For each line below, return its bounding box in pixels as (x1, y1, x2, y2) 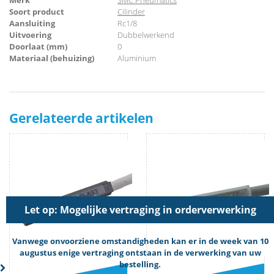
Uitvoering (9, 29, 51, 41)
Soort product (9, 6, 64, 18)
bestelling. (119, 258, 161, 270)
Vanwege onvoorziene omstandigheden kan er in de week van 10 (12, 235, 268, 246)
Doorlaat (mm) (9, 41, 67, 53)
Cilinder (117, 6, 145, 18)
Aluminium (117, 53, 156, 64)
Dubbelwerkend (117, 29, 174, 41)
